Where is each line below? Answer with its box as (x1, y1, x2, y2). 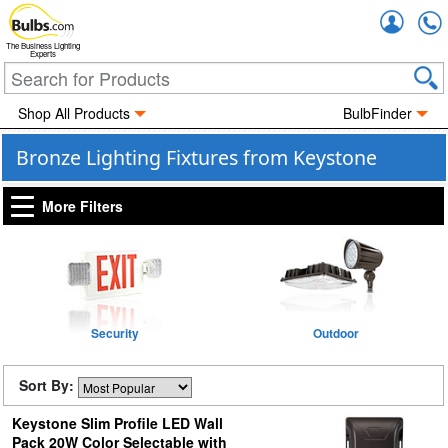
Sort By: (19, 375, 78, 395)
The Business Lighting (6, 40, 80, 52)
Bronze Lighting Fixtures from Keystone (16, 144, 377, 171)
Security (91, 324, 140, 342)
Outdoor (312, 324, 359, 342)
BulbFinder (343, 103, 413, 123)
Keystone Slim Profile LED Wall (11, 413, 223, 433)
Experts (30, 48, 56, 60)
